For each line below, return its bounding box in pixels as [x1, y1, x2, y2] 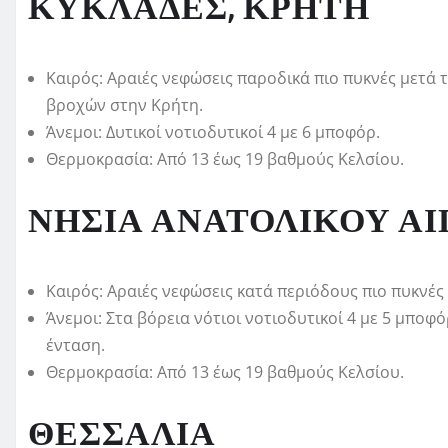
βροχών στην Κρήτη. [46, 94, 203, 117]
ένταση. [46, 334, 105, 357]
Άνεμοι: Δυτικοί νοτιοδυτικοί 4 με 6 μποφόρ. [46, 121, 380, 144]
